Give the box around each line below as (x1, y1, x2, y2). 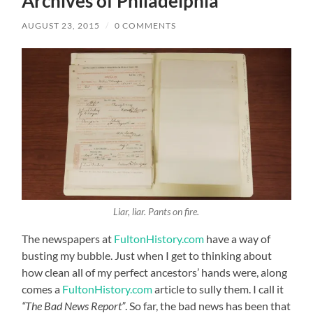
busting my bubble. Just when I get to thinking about (22, 249, 272, 263)
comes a (22, 282, 63, 296)
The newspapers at (22, 232, 115, 246)
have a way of (204, 232, 271, 246)
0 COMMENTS (115, 20, 177, 31)
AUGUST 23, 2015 (22, 20, 101, 31)
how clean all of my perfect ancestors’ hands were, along (22, 265, 288, 279)
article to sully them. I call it (152, 282, 284, 296)
